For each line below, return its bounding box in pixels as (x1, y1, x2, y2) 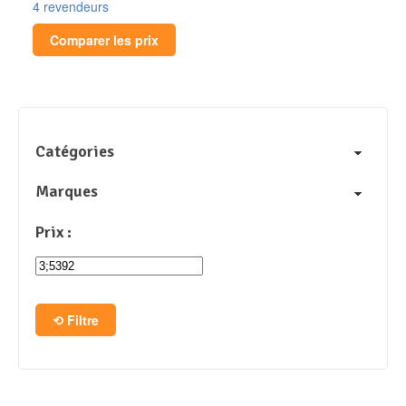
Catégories (35, 140, 114, 161)
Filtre (67, 311, 99, 330)
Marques (35, 181, 98, 202)
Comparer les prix (50, 30, 159, 49)
